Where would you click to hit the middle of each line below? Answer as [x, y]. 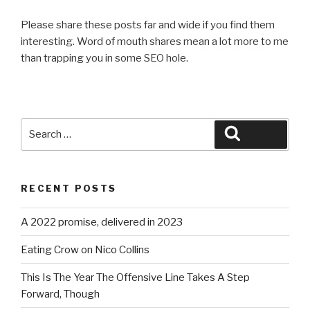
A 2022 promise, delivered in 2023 [102, 222]
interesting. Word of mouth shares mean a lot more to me [155, 41]
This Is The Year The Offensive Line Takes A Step [135, 277]
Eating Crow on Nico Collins [85, 249]
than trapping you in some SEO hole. [104, 58]
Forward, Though [60, 294]
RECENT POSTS [69, 188]
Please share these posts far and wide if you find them [148, 25]
